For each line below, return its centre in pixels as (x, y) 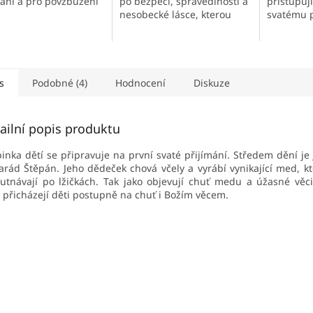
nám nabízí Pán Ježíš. (169, 28)
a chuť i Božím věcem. (177, 195)
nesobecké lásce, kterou (175, 15)
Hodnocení (140, 83)
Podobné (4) (60, 83)
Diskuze (212, 83)
